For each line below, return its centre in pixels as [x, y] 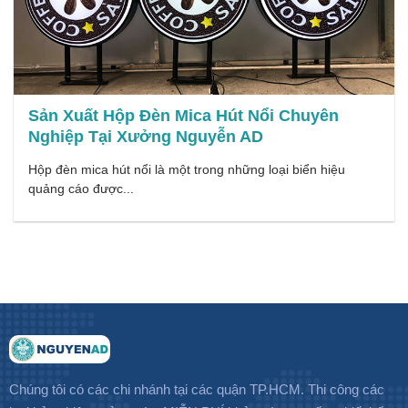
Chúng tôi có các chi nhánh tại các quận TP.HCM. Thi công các [196, 389]
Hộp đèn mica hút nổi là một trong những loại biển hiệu [187, 170]
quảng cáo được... [82, 189]
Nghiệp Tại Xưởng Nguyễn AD [146, 136]
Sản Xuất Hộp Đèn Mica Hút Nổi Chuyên [184, 115]
